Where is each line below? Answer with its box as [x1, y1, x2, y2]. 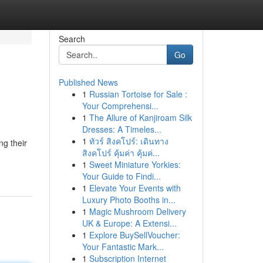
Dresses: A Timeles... [82, 123, 161, 135]
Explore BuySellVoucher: [89, 229, 180, 241]
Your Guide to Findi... [82, 170, 161, 182]
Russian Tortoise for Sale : [89, 88, 187, 100]
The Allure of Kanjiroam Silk [89, 112, 192, 123]
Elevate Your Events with [89, 182, 181, 194]
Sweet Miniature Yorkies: [89, 159, 181, 170]
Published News [58, 76, 118, 88]
